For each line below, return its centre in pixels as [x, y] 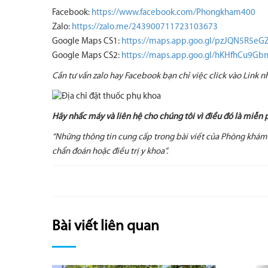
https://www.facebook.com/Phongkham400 [173, 13]
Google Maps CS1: [87, 42]
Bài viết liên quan [106, 226]
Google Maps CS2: [87, 56]
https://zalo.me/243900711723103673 [145, 27]
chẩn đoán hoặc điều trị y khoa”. [110, 152]
